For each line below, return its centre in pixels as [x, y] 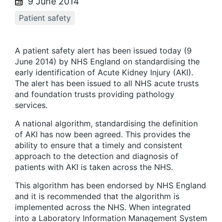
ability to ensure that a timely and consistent [99, 145]
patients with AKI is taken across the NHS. [94, 167]
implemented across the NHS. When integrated [103, 207]
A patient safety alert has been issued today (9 [103, 51]
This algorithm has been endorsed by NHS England [111, 186]
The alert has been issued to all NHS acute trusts [107, 83]
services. [31, 105]
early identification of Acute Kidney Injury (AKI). [104, 73]
